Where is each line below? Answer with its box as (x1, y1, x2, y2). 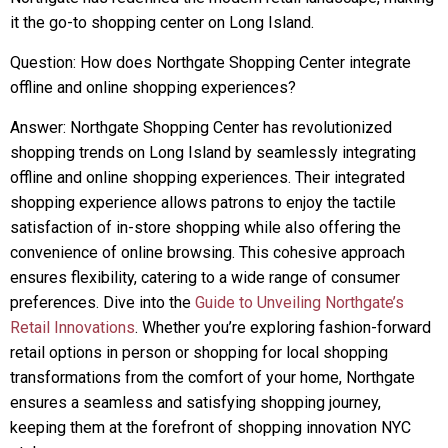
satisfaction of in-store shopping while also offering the (10, 218, 401, 237)
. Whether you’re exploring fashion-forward (135, 318, 431, 337)
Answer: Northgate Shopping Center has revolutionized (10, 118, 392, 137)
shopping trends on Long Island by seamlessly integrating (10, 143, 416, 162)
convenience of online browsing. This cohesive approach (10, 243, 405, 262)
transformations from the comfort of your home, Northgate (10, 368, 415, 387)
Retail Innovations (10, 318, 135, 337)
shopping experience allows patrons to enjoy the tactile (10, 193, 396, 212)
